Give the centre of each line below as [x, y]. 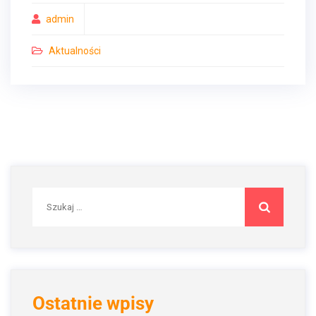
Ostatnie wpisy [93, 303]
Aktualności [75, 51]
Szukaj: [49, 195]
